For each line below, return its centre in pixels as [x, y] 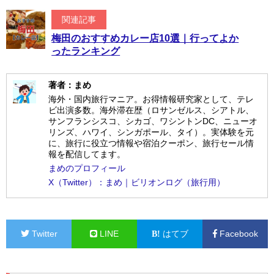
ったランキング [86, 51]
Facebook [237, 233]
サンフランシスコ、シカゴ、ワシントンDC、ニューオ [153, 121]
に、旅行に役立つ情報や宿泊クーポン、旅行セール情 [151, 143]
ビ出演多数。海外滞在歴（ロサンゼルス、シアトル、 [151, 110]
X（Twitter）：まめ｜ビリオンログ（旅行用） [137, 182]
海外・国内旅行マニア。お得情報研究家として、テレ [151, 99]
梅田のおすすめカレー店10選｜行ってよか [145, 38]
